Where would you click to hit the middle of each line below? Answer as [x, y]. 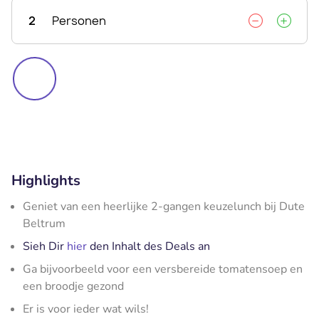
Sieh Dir [45, 246]
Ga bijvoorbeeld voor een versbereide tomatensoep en [163, 269]
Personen [79, 20]
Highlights [46, 180]
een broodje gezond [73, 286]
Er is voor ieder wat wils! [86, 309]
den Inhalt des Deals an [148, 246]
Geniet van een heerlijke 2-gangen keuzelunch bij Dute [164, 206]
